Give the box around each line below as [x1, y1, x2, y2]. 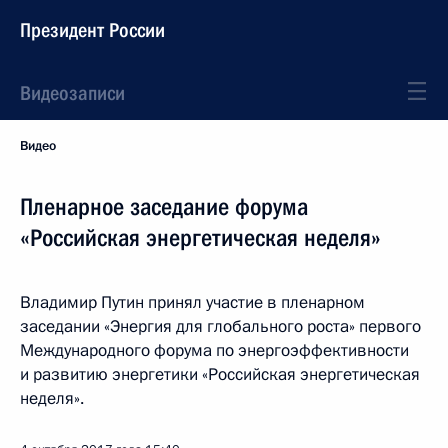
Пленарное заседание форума [20, 193, 308, 221]
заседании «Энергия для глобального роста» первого [20, 315, 421, 338]
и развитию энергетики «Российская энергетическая [20, 363, 420, 386]
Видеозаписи [20, 81, 125, 105]
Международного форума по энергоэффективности [20, 339, 409, 362]
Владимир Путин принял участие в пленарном [20, 291, 365, 314]
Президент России [20, 18, 165, 42]
